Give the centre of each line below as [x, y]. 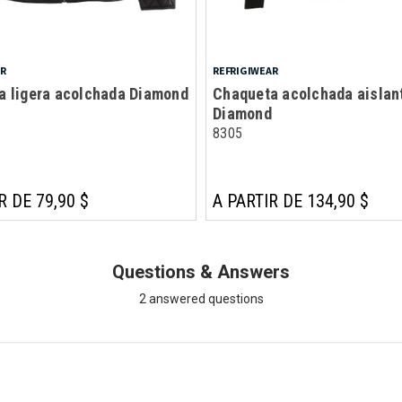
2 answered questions [201, 298]
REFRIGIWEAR [245, 70]
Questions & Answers [201, 271]
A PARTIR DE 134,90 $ [291, 201]
